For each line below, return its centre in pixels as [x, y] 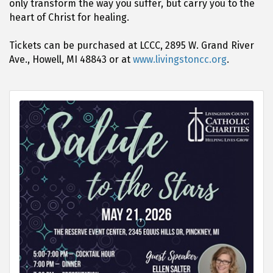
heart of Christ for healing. [69, 17]
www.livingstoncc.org [180, 59]
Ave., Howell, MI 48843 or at [71, 59]
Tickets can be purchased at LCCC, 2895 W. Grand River [132, 45]
